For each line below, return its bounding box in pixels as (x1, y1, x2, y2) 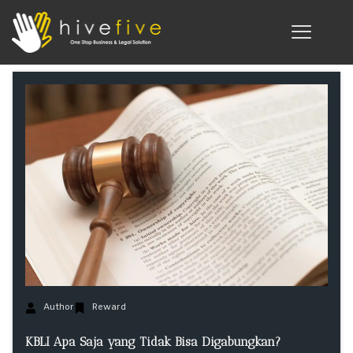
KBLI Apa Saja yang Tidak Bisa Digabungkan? (25, 333, 281, 349)
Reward (91, 301, 126, 314)
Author (43, 301, 74, 314)
